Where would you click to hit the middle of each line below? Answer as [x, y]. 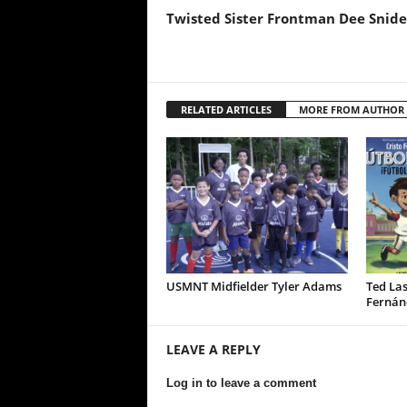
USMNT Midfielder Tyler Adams [253, 286]
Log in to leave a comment [241, 383]
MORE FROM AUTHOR [351, 109]
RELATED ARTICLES [226, 109]
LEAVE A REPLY [213, 349]
